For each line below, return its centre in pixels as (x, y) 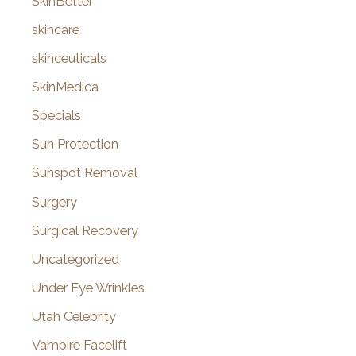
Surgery (54, 202)
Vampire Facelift (79, 346)
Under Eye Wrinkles (88, 288)
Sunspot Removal (85, 173)
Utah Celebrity (74, 316)
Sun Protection (75, 145)
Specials (56, 116)
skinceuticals (69, 59)
